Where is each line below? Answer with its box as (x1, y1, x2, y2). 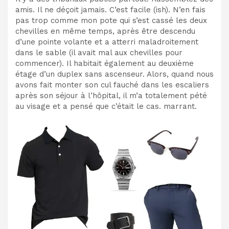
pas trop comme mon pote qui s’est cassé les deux (15, 16, 207, 26)
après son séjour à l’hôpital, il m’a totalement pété (15, 91, 207, 101)
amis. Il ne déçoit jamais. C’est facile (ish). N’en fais (15, 5, 205, 15)
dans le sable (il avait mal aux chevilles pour (15, 48, 182, 58)
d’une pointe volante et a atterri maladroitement (15, 37, 198, 47)
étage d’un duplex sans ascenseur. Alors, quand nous (15, 70, 214, 79)
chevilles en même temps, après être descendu (15, 27, 195, 36)
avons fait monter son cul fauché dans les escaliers (15, 80, 209, 90)
